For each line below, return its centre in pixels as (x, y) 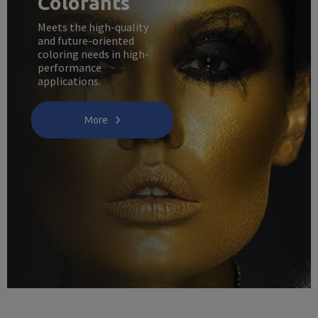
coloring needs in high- (93, 54)
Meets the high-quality (93, 27)
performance (69, 67)
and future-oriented (86, 40)
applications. (69, 81)
